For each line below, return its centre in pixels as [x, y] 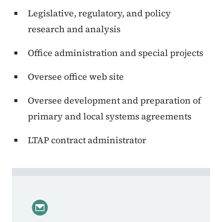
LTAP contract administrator [87, 140]
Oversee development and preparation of [114, 101]
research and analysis [74, 29]
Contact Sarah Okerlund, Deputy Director [113, 174]
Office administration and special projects [115, 53]
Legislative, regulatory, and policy [99, 13]
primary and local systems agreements [110, 116]
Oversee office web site [76, 77]
